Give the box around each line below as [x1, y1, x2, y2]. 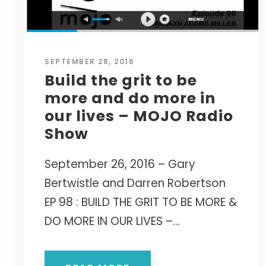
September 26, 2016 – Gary [45, 156, 195, 173]
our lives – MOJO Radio [45, 106, 233, 127]
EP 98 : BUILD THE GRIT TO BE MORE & [45, 194, 237, 211]
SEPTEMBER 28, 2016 [45, 56, 134, 67]
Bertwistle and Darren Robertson [45, 175, 226, 192]
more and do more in [45, 88, 216, 109]
